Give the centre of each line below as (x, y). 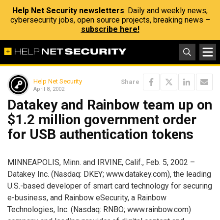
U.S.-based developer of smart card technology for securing (110, 186)
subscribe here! (110, 29)
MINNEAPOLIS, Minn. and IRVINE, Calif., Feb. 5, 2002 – (101, 162)
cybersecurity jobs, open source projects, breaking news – (110, 20)
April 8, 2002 (49, 89)
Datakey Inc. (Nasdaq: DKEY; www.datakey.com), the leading (109, 174)
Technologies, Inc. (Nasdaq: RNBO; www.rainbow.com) (99, 209)
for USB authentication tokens (100, 134)
